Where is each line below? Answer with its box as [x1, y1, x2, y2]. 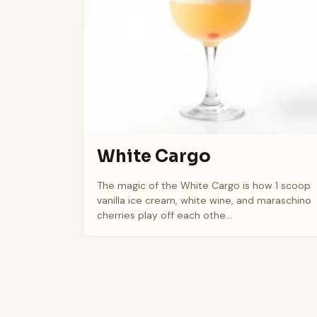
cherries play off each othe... [97, 208, 233, 221]
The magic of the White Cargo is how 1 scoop [97, 178, 311, 192]
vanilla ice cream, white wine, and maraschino [97, 193, 312, 207]
